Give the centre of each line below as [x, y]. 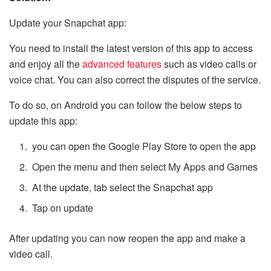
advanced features [122, 64]
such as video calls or [209, 64]
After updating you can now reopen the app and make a [127, 238]
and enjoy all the [46, 64]
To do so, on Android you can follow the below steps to [126, 105]
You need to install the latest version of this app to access [131, 48]
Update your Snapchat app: [68, 23]
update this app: [43, 121]
